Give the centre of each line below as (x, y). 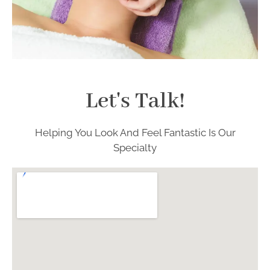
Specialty (135, 147)
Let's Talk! (135, 101)
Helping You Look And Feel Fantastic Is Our (135, 132)
